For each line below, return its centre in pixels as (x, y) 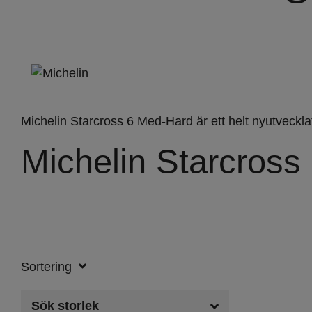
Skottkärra (233, 15)
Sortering (46, 267)
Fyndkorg (230, 47)
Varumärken (237, 80)
